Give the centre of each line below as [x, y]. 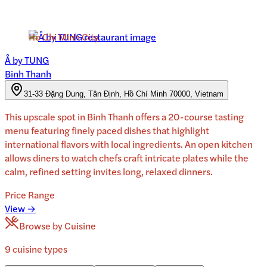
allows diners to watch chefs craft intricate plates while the [127, 157]
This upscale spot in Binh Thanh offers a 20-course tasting [124, 116]
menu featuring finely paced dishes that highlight [107, 130]
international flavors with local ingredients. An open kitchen [129, 144]
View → [20, 208]
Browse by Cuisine [58, 225]
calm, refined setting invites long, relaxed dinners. [109, 171]
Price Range [30, 194]
